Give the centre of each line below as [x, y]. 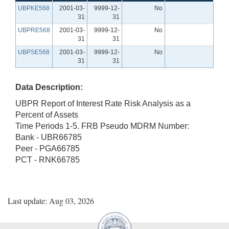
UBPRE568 [34, 30]
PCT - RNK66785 [48, 159]
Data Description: [49, 87]
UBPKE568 [34, 8]
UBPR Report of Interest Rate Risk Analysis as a [103, 103]
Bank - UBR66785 [49, 137]
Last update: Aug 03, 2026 [51, 200]
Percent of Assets [47, 114]
